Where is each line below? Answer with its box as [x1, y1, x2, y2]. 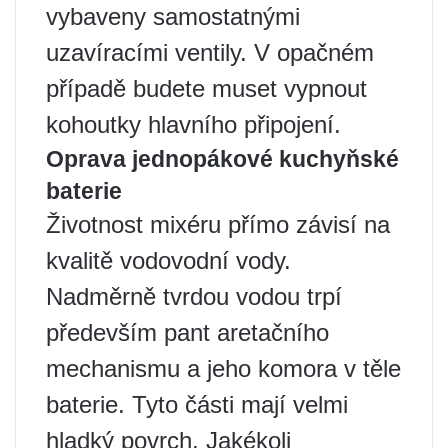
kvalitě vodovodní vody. [46, 246, 291, 274]
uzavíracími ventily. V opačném [46, 38, 374, 66]
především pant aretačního [46, 318, 329, 346]
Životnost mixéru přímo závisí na [46, 210, 390, 238]
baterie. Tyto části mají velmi [46, 390, 348, 418]
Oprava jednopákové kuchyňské [46, 145, 399, 172]
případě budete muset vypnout [46, 74, 367, 102]
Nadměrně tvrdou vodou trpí [46, 282, 342, 310]
